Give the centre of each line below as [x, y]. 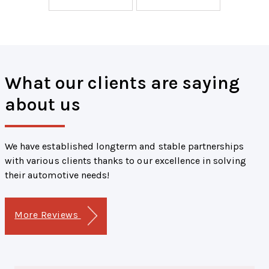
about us [43, 105]
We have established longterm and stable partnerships [125, 147]
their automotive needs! [57, 175]
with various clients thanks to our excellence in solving [125, 161]
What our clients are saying [122, 83]
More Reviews [48, 215]
